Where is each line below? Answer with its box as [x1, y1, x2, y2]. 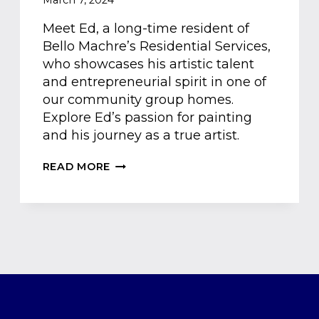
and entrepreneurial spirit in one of [42, 74, 266, 90]
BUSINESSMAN [110, 229, 193, 242]
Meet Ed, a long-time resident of [42, 21, 249, 37]
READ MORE [42, 160, 111, 174]
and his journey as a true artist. [42, 127, 239, 144]
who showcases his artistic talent [42, 56, 254, 73]
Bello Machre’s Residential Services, [42, 38, 271, 55]
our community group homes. [42, 92, 234, 108]
